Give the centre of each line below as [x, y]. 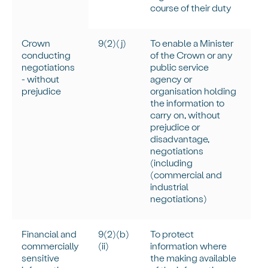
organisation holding [194, 91]
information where [189, 246]
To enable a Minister [192, 43]
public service [180, 67]
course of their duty [191, 8]
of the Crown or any [192, 55]
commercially [51, 246]
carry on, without [185, 115]
